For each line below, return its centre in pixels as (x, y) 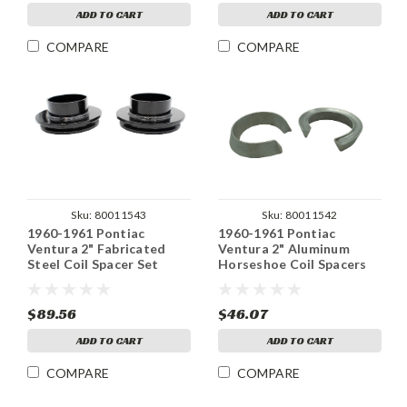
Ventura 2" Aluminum (284, 248)
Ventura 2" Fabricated (97, 248)
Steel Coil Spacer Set (93, 263)
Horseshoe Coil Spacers (293, 263)
